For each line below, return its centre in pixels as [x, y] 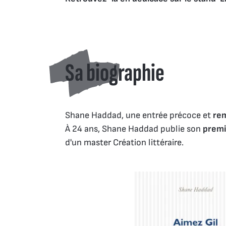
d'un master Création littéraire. [124, 142]
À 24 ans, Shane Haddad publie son [134, 129]
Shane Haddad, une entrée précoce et [139, 115]
